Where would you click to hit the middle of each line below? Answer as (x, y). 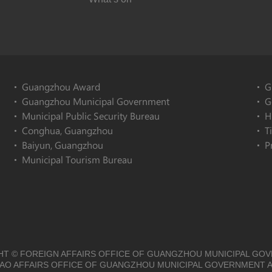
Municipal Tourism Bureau (77, 159)
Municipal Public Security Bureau (91, 116)
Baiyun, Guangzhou (63, 145)
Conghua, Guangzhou (67, 130)
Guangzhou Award (61, 87)
